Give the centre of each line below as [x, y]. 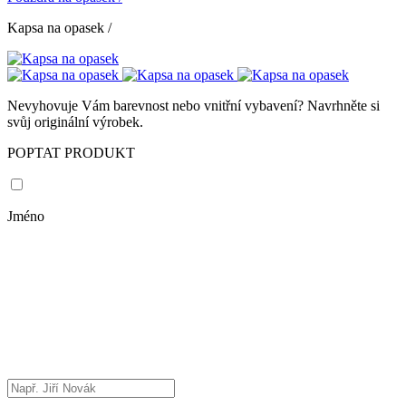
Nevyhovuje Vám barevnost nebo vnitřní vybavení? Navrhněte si [193, 106]
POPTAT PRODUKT [71, 153]
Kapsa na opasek [58, 28]
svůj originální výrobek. [75, 122]
